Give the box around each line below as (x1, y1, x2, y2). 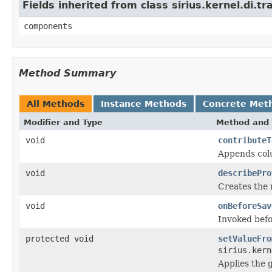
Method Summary (19, 67, 116, 79)
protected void (25, 233, 93, 243)
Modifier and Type (24, 117, 103, 127)
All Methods (27, 98, 84, 109)
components (24, 21, 72, 31)
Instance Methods (101, 98, 186, 109)
